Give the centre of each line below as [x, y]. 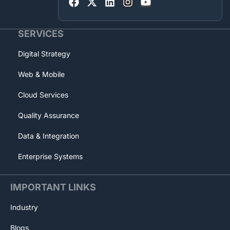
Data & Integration [49, 136]
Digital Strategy [44, 53]
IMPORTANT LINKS [53, 187]
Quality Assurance [49, 115]
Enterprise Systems [50, 156]
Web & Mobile [41, 74]
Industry [24, 207]
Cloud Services [43, 94]
